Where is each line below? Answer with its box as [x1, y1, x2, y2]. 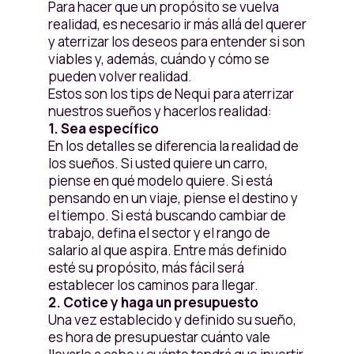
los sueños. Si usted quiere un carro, [47, 154, 268, 172]
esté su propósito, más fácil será [47, 258, 244, 277]
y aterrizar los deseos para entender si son [47, 32, 305, 51]
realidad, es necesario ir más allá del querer [47, 15, 307, 33]
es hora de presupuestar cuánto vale [47, 328, 270, 346]
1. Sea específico [47, 119, 159, 137]
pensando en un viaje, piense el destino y [47, 189, 298, 207]
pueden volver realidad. [47, 67, 192, 85]
